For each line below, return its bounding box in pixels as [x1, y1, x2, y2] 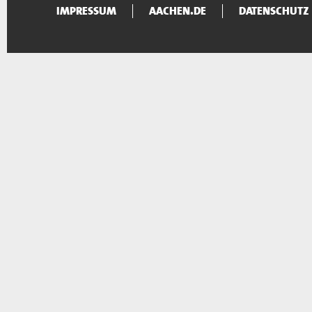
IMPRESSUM [56, 3, 116, 18]
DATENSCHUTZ [238, 3, 309, 18]
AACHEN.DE [148, 3, 206, 18]
